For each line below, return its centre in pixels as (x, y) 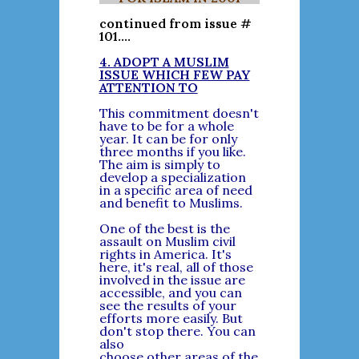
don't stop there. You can (177, 331)
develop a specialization (172, 177)
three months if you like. (172, 151)
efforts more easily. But (171, 318)
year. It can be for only (168, 139)
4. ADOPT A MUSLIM (164, 62)
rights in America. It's (165, 254)
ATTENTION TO (148, 87)
